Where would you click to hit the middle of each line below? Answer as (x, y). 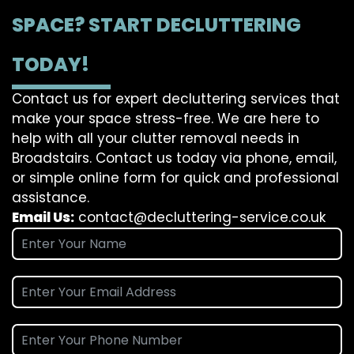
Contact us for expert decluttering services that (176, 99)
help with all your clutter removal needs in (156, 139)
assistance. (51, 198)
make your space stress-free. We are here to (166, 119)
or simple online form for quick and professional (175, 178)
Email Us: (43, 218)
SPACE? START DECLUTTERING (156, 25)
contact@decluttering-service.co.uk (202, 218)
